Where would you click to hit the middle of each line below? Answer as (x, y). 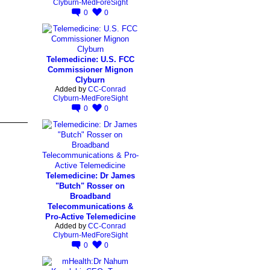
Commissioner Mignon (90, 69)
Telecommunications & (90, 206)
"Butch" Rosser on (90, 186)
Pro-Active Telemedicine (90, 216)
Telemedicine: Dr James (90, 175)
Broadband (90, 196)
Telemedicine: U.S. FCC (90, 59)
